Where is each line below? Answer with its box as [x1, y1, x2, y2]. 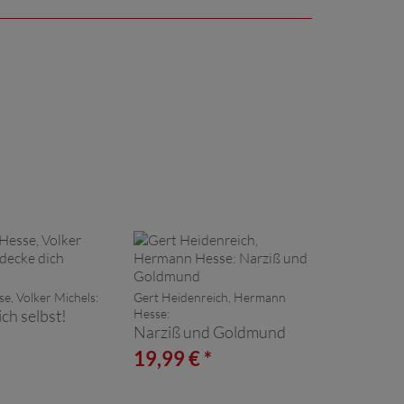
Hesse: [133, 305, 170, 321]
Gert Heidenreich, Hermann [133, 289, 286, 305]
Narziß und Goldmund [133, 321, 286, 342]
